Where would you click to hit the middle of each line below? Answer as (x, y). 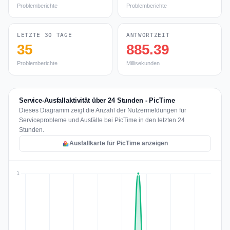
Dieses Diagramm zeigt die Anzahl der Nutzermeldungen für (103, 110)
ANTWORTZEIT (148, 35)
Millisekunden (143, 63)
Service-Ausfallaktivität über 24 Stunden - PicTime (97, 100)
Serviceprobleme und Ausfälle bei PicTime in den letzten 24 (102, 120)
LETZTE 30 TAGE (45, 35)
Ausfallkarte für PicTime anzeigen (119, 143)
